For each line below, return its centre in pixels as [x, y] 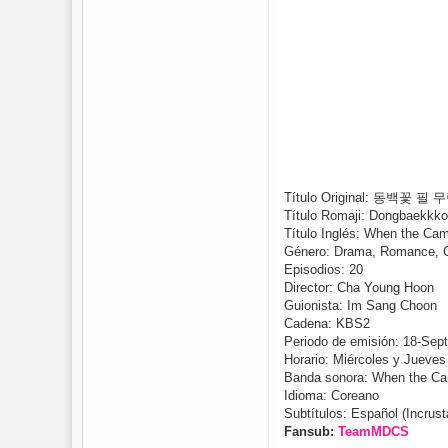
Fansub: [311, 431]
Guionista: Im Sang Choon [360, 305]
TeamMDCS [373, 431]
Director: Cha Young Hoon [359, 287]
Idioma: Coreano [331, 395]
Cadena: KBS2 [327, 323]
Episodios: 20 [323, 269]
